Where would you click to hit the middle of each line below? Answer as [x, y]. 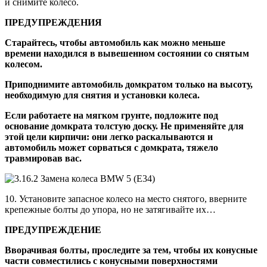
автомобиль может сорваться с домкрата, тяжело [111, 148]
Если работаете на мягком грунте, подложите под [111, 116]
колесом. [24, 64]
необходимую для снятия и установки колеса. [102, 95]
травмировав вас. [43, 159]
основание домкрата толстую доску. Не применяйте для [124, 126]
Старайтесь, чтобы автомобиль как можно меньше [115, 43]
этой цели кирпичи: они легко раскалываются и [109, 137]
